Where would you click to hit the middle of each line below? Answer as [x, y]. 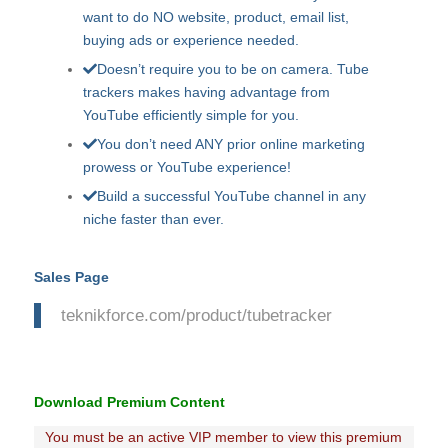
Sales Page [71, 276]
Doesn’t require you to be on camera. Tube [233, 68]
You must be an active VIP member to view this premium [224, 437]
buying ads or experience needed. [191, 39]
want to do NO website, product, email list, [216, 16]
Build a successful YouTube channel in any [232, 195]
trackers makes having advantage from [207, 91]
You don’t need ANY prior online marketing [231, 143]
